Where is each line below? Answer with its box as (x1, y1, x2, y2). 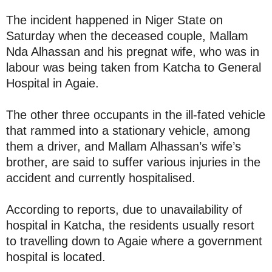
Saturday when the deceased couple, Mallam (6, 29, 248, 42)
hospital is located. (6, 250, 106, 263)
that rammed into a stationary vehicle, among (6, 124, 250, 137)
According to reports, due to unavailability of (6, 203, 242, 216)
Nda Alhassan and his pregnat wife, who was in (6, 45, 259, 58)
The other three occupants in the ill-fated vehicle (6, 108, 265, 121)
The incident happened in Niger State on (6, 13, 223, 27)
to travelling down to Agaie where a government (6, 234, 262, 248)
